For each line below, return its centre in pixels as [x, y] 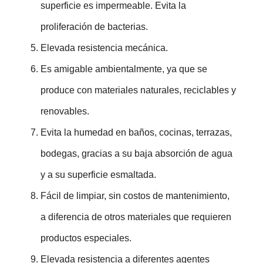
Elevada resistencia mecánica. [104, 48]
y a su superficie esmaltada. [98, 174]
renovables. [65, 111]
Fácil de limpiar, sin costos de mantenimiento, [135, 195]
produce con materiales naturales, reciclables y [138, 90]
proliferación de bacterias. [94, 26]
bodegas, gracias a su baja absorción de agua [136, 153]
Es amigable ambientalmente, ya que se [124, 69]
